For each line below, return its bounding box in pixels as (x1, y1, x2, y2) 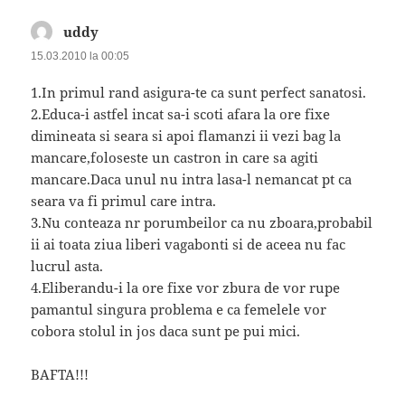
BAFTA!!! (31, 365, 89, 384)
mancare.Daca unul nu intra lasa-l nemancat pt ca (31, 170, 353, 189)
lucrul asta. (31, 257, 104, 276)
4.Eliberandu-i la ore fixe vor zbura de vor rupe (31, 278, 341, 297)
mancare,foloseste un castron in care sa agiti (31, 148, 319, 167)
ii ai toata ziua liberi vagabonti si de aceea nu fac (31, 235, 346, 254)
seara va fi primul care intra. (31, 192, 217, 211)
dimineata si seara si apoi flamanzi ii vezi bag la (31, 127, 342, 146)
